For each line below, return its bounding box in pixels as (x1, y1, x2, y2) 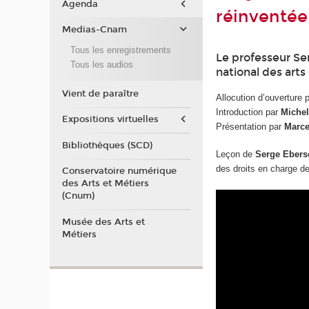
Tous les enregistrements (70, 45, 171, 56)
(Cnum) (61, 190, 94, 202)
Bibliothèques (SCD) (61, 139, 152, 151)
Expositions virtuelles (61, 114, 159, 126)
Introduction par (216, 106, 281, 117)
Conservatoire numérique (61, 166, 177, 177)
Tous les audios (70, 59, 133, 70)
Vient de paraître (61, 88, 139, 99)
